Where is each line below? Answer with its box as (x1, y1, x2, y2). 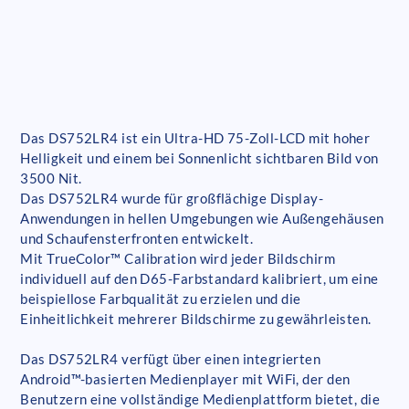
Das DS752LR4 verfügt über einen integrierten (20, 351, 321, 368)
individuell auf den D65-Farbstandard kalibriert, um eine (20, 270, 379, 288)
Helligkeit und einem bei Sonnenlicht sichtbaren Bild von (20, 150, 379, 167)
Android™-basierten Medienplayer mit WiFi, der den (20, 371, 351, 388)
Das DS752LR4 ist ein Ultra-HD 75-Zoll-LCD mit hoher (20, 130, 371, 147)
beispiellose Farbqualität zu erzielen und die (20, 290, 301, 308)
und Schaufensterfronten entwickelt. (20, 230, 254, 247)
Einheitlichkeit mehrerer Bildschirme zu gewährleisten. (20, 310, 372, 328)
